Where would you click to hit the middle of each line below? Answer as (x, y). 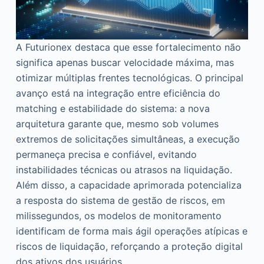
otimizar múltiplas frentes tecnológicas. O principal (129, 78)
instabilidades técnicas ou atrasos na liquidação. (124, 170)
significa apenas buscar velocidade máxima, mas (125, 62)
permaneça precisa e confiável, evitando (106, 154)
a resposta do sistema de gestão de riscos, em (120, 200)
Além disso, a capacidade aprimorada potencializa (128, 185)
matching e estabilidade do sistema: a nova (113, 108)
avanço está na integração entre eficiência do (118, 93)
